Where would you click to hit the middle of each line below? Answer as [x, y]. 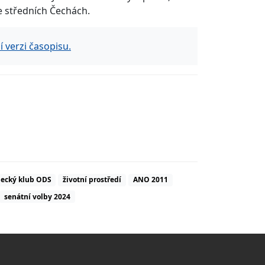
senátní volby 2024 [37, 196]
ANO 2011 [150, 180]
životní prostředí [92, 180]
